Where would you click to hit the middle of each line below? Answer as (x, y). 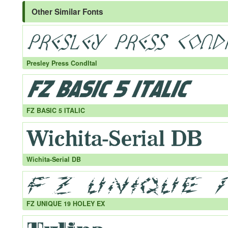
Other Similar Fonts (67, 12)
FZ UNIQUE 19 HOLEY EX (65, 204)
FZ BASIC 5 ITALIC (55, 110)
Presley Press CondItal (62, 63)
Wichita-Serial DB (53, 160)
